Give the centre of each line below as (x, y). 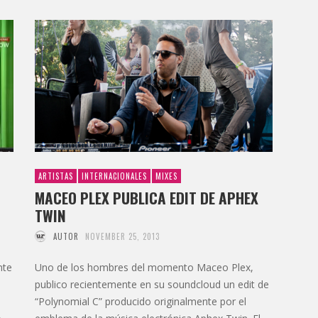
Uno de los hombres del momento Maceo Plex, (144, 267)
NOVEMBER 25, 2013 (122, 236)
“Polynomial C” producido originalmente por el (141, 301)
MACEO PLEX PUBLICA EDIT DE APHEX (147, 197)
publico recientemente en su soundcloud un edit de (152, 284)
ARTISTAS (56, 176)
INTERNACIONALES (114, 176)
